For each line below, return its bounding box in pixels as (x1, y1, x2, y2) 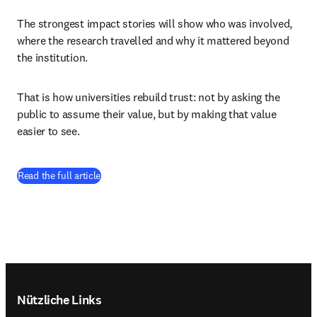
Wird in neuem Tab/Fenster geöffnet (103, 168, 256, 181)
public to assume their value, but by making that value (17, 107, 277, 121)
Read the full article (18, 169, 101, 182)
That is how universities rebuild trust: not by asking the (17, 90, 280, 104)
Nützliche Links (17, 291, 102, 309)
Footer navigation (5, 265, 158, 285)
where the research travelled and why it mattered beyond (17, 33, 289, 47)
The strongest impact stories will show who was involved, (17, 16, 293, 30)
